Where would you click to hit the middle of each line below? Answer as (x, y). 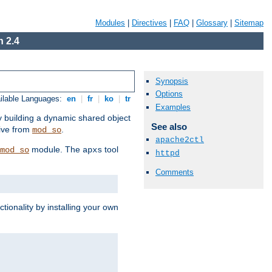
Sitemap (249, 23)
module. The (56, 150)
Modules (110, 23)
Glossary (212, 23)
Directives (149, 23)
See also (169, 126)
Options (169, 94)
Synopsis (172, 81)
